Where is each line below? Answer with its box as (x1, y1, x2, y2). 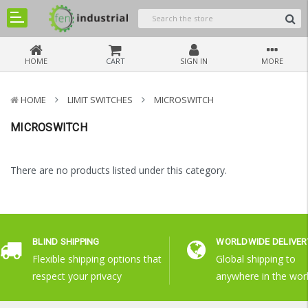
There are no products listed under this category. (10, 164, 227, 177)
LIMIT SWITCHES (67, 93, 133, 107)
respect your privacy (32, 269, 122, 283)
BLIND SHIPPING (32, 236, 100, 247)
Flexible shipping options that (32, 252, 162, 266)
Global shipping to (216, 252, 296, 266)
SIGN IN (180, 56, 208, 67)
